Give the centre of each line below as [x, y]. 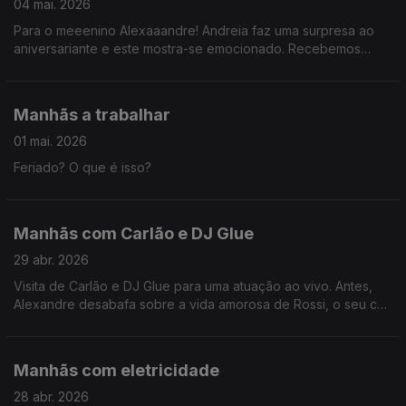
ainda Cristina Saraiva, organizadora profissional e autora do [194, 67]
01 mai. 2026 [50, 141]
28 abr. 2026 [51, 396]
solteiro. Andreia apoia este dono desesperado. [157, 322]
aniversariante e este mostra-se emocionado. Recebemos [187, 48]
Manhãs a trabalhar [92, 115]
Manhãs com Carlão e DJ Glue [134, 233]
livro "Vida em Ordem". [82, 85]
